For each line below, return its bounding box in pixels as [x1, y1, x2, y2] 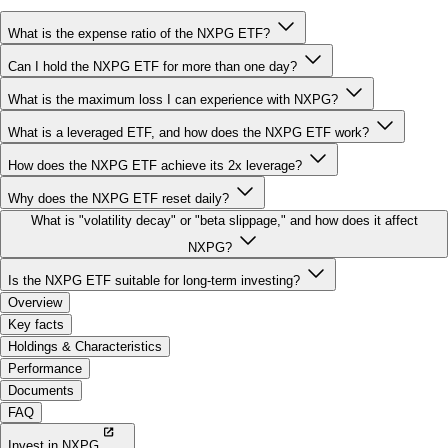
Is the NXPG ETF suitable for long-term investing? [8, 232, 300, 248]
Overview [8, 254, 62, 270]
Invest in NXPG [8, 397, 103, 413]
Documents [8, 342, 74, 358]
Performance [8, 320, 82, 336]
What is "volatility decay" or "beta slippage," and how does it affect [30, 172, 418, 188]
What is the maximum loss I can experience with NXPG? [8, 51, 338, 67]
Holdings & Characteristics [8, 298, 162, 314]
